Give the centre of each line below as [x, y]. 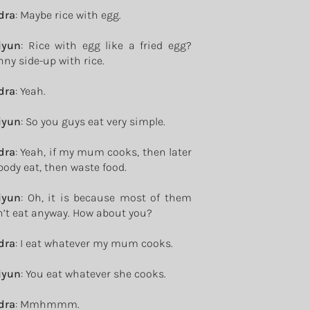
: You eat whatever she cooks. [93, 274]
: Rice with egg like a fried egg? [106, 45]
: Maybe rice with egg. [68, 15]
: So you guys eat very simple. [93, 121]
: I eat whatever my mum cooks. [94, 243]
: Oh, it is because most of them [106, 198]
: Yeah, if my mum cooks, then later [103, 152]
